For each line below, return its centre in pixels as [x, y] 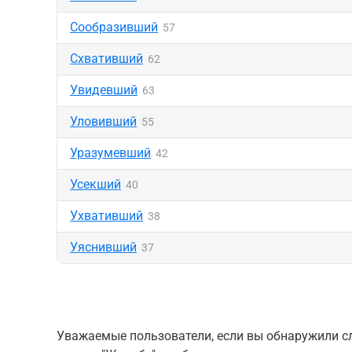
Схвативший [106, 59]
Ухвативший [106, 216]
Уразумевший [110, 153]
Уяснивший [103, 247]
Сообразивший [114, 27]
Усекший [95, 184]
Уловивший [103, 121]
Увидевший [104, 90]
